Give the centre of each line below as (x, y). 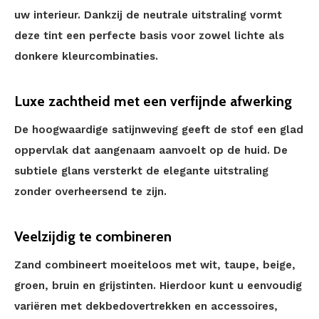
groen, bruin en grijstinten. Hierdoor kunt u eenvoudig (158, 286)
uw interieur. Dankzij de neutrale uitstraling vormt (148, 15)
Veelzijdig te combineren (93, 236)
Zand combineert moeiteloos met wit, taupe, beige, (155, 265)
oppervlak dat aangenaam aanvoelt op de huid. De (151, 150)
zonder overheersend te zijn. (90, 192)
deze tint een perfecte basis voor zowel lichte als (149, 36)
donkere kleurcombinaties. (86, 56)
